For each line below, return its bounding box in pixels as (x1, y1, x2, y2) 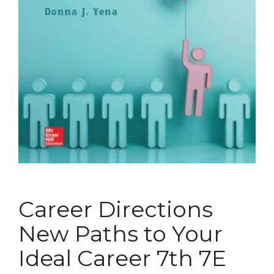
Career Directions (18, 195, 213, 223)
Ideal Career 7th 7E (18, 244, 226, 272)
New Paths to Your (18, 220, 223, 247)
